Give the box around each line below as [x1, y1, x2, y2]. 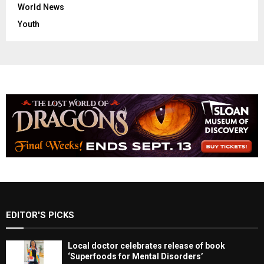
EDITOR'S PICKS [6, 209, 74, 220]
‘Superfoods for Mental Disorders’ [68, 251, 203, 261]
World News [18, 2, 64, 12]
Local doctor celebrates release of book [68, 240, 225, 250]
